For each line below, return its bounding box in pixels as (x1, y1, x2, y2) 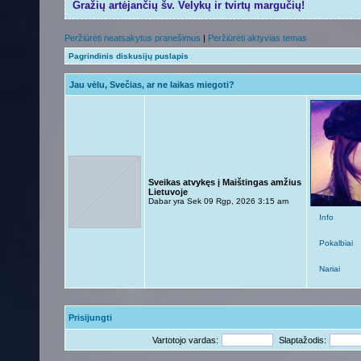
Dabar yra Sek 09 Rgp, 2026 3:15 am (148, 197, 288, 205)
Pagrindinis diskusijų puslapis (68, 52, 189, 60)
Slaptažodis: (279, 335, 326, 345)
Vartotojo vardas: (152, 335, 218, 345)
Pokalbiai (319, 239, 353, 247)
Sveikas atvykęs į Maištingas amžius (148, 177, 301, 187)
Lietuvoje (148, 187, 188, 197)
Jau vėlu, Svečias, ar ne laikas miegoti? (69, 80, 234, 89)
